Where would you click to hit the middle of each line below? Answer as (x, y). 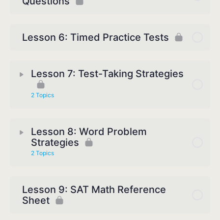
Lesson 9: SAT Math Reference (94, 190)
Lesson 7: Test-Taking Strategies (107, 74)
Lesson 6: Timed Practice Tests (96, 38)
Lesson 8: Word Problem (89, 132)
